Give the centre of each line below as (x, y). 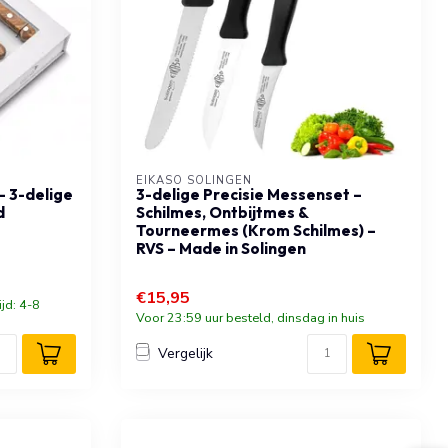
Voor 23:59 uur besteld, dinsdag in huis (250, 317)
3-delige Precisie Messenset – (249, 194)
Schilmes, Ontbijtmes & (222, 212)
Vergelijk (185, 354)
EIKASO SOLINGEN (194, 180)
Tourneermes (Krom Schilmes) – (256, 230)
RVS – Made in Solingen (221, 248)
